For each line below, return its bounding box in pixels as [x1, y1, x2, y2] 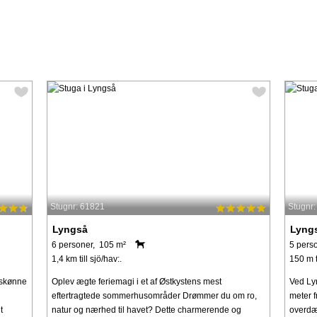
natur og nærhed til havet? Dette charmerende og [51, 304, 241, 315]
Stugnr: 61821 [50, 202, 105, 212]
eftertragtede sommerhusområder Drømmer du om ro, [51, 290, 257, 301]
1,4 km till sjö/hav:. [51, 253, 122, 264]
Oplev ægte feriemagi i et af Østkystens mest [51, 276, 221, 287]
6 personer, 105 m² [51, 239, 126, 250]
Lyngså [52, 223, 88, 235]
